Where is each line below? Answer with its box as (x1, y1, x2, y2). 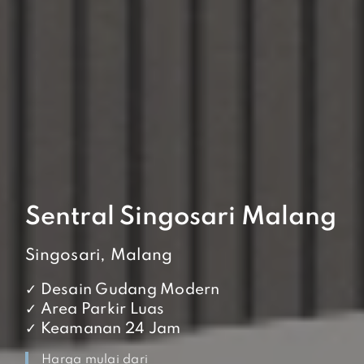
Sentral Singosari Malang (25, 205, 336, 230)
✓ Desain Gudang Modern (25, 282, 220, 297)
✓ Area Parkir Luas (25, 301, 165, 317)
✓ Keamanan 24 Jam (25, 321, 181, 336)
